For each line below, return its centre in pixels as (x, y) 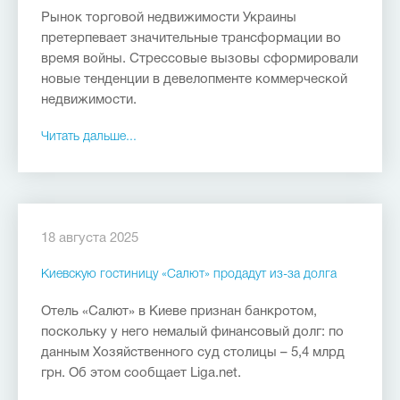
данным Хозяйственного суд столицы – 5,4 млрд (193, 353)
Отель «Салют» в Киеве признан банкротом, (179, 312)
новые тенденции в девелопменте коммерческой (194, 79)
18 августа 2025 (90, 238)
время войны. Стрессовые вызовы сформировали (200, 59)
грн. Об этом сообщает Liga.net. (141, 373)
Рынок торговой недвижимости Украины (169, 18)
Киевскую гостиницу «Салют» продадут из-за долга (189, 275)
